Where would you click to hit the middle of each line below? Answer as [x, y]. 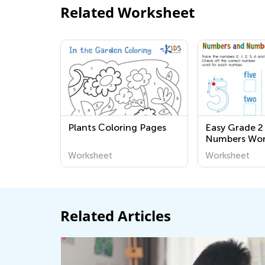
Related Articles [116, 216]
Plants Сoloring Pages [117, 127]
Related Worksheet [127, 12]
